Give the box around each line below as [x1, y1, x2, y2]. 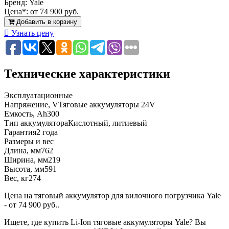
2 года [36, 127, 58, 136]
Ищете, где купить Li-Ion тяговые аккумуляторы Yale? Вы [4, 217, 206, 226]
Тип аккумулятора [4, 118, 68, 127]
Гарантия [4, 127, 36, 136]
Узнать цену [9, 28, 54, 37]
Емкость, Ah [4, 109, 47, 118]
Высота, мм [4, 164, 44, 173]
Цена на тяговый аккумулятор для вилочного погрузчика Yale [4, 191, 221, 200]
